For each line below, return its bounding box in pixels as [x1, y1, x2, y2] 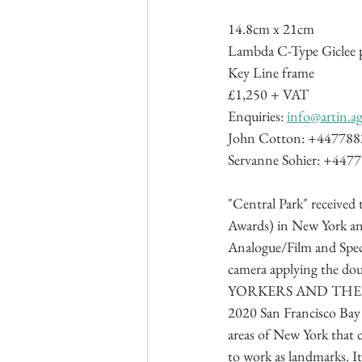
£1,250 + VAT [228, 84, 309, 103]
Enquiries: [228, 106, 287, 125]
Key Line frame [228, 62, 314, 82]
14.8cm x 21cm [228, 19, 314, 38]
